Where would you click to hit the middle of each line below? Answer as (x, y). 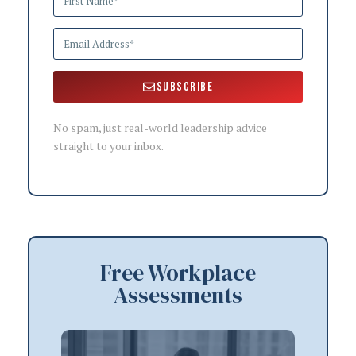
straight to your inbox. (108, 146)
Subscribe (184, 87)
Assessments (178, 295)
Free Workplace (178, 273)
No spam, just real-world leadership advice (160, 128)
